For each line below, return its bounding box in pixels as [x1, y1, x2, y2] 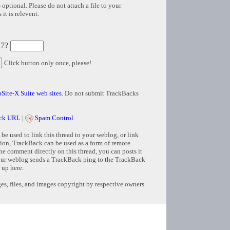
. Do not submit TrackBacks [62, 89, 139, 98]
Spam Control [35, 114, 73, 122]
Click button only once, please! [4, 59, 91, 67]
